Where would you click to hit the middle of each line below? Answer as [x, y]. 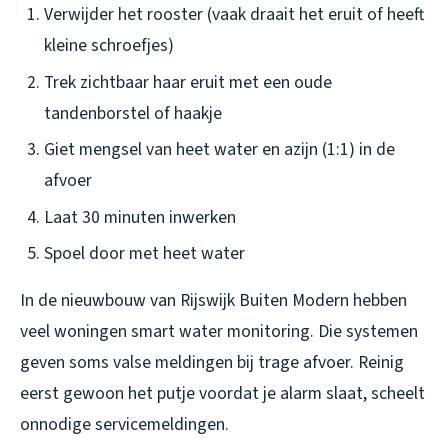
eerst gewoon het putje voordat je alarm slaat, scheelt [222, 394]
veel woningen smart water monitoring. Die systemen [219, 332]
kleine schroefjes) [109, 46]
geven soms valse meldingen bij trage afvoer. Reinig [212, 363]
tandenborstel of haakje [133, 113]
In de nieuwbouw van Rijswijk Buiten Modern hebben [213, 301]
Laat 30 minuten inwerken [140, 217]
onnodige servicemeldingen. [124, 425]
